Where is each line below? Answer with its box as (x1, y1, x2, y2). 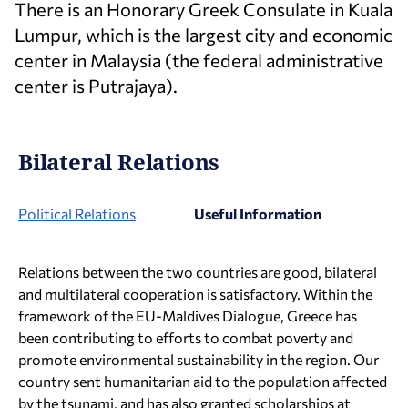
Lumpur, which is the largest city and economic (15, 24, 393, 46)
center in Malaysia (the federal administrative (15, 49, 383, 71)
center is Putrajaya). (15, 75, 178, 97)
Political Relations (18, 205, 136, 222)
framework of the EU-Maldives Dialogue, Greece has (18, 307, 357, 324)
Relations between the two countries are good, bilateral (18, 263, 377, 280)
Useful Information (194, 205, 321, 222)
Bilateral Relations (18, 147, 220, 177)
